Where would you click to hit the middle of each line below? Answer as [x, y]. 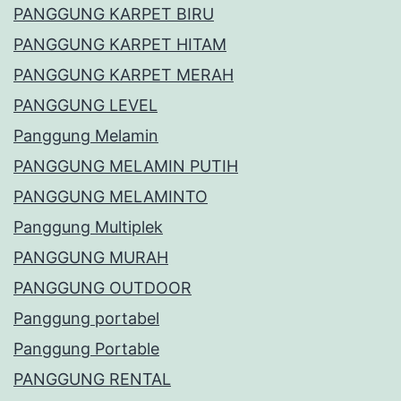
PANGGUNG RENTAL [92, 380]
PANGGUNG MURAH [91, 258]
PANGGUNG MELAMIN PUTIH [126, 166]
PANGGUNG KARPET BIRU [114, 14]
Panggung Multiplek [88, 227]
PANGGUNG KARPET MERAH [124, 75]
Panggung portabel [86, 319]
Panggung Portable [86, 349]
